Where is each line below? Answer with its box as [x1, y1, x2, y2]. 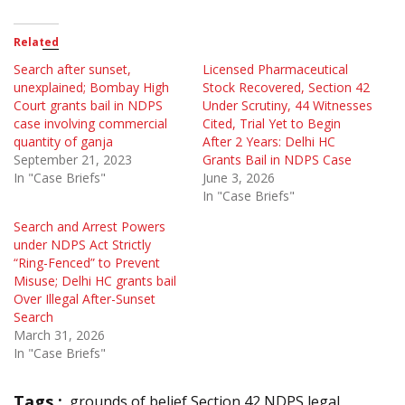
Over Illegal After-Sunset [14, 290, 155, 308]
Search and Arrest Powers [14, 218, 165, 236]
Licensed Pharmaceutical [202, 61, 348, 79]
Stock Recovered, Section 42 [202, 79, 370, 97]
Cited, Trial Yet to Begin [202, 115, 341, 133]
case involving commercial [14, 115, 167, 133]
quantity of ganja [14, 133, 113, 151]
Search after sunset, [14, 61, 131, 79]
